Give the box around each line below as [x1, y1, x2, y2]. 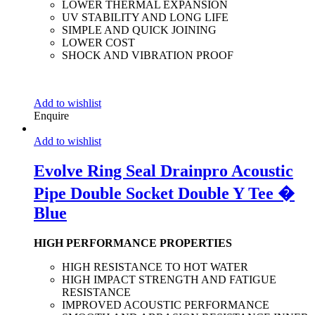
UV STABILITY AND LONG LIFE [62, 11, 229, 23]
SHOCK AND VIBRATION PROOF [62, 49, 233, 61]
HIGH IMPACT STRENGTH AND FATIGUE [62, 273, 276, 285]
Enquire [34, 109, 69, 122]
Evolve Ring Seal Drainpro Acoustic [34, 161, 293, 180]
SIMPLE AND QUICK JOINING [62, 23, 217, 36]
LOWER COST [62, 36, 135, 49]
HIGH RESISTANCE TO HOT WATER [62, 260, 248, 273]
